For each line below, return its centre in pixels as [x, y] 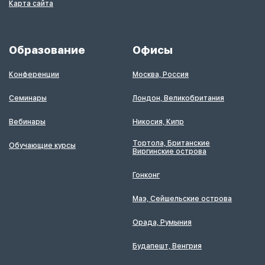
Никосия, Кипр [158, 122]
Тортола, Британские [171, 143]
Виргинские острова [169, 151]
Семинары [28, 98]
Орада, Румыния [162, 222]
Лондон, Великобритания [178, 98]
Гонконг [146, 175]
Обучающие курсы [42, 145]
